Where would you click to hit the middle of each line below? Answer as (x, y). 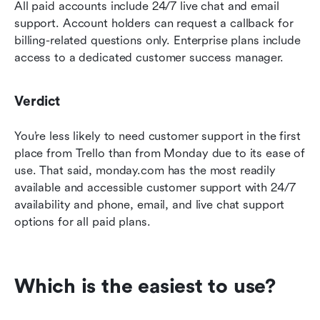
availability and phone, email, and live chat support (150, 204)
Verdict (37, 101)
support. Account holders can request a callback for (154, 23)
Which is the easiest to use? (145, 286)
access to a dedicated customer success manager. (149, 57)
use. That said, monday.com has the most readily (145, 170)
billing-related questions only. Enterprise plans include (157, 40)
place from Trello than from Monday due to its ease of (160, 153)
